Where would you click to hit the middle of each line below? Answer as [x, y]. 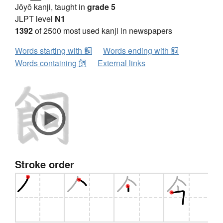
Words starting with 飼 [54, 51]
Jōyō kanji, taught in [51, 7]
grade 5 [101, 7]
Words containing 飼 [51, 63]
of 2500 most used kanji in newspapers [103, 31]
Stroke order [45, 164]
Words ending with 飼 [141, 51]
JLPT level [35, 19]
